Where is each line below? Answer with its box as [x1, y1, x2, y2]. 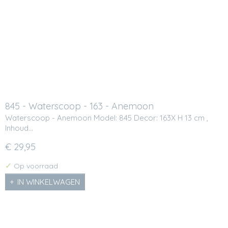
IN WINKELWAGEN [17, 177, 80, 187]
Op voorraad [12, 161, 58, 170]
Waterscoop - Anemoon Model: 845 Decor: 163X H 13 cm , [5, 112, 208, 123]
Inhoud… [5, 123, 33, 133]
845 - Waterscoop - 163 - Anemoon [5, 100, 154, 112]
